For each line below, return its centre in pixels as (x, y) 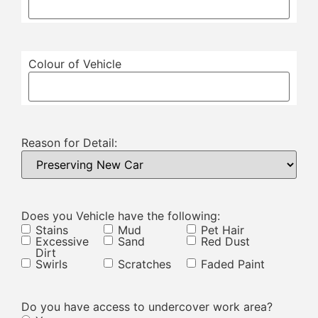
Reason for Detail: (69, 143)
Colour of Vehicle (75, 64)
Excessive (62, 241)
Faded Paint (232, 264)
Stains (52, 230)
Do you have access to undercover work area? (147, 306)
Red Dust (225, 241)
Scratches (145, 264)
